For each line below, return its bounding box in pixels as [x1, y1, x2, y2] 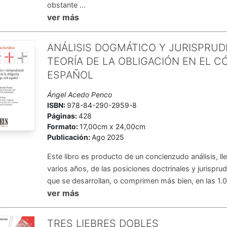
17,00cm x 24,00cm [80, 122, 146, 131]
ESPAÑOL [47, 69, 94, 81]
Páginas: [47, 111, 79, 120]
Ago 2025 [92, 133, 125, 141]
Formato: [47, 122, 80, 131]
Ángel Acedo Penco [47, 90, 112, 99]
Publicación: [47, 133, 92, 141]
